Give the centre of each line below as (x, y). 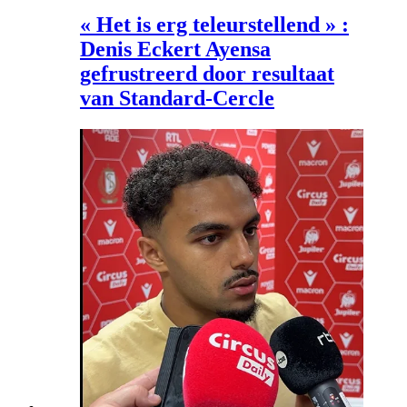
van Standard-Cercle (177, 98)
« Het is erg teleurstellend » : (214, 24)
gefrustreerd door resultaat (207, 73)
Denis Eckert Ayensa (175, 49)
